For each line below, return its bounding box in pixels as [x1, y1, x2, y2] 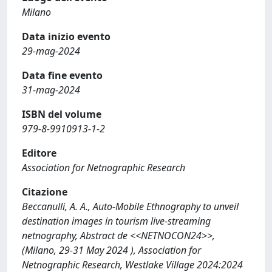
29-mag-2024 [22, 44, 80, 58]
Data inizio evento [22, 29, 110, 43]
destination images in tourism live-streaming [22, 214, 211, 228]
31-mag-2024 [22, 83, 80, 97]
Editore [22, 146, 56, 160]
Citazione [22, 185, 67, 199]
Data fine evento [22, 68, 103, 82]
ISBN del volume [22, 107, 101, 121]
